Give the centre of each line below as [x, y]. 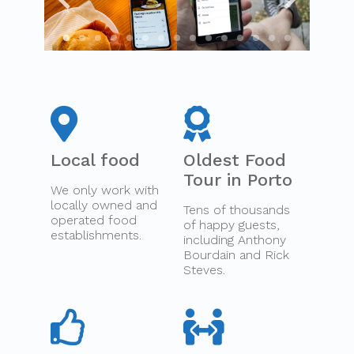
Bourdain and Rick [236, 255]
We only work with [105, 190]
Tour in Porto [238, 180]
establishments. [96, 235]
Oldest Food [235, 160]
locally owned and [104, 205]
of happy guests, [232, 225]
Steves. [204, 270]
